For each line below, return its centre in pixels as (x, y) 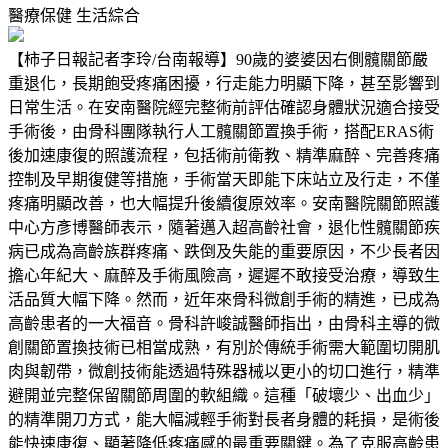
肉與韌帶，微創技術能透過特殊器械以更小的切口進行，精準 (224, 371)
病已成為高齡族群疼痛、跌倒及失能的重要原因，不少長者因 (224, 251)
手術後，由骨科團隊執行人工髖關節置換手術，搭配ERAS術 (221, 131)
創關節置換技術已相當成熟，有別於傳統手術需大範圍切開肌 (224, 347)
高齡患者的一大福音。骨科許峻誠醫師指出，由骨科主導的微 (224, 323)
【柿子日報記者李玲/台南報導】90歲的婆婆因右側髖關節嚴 (218, 59)
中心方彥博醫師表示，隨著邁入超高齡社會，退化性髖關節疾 (224, 227)
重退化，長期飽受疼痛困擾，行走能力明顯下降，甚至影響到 (224, 83)
